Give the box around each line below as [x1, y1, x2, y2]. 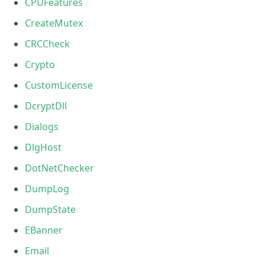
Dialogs [25, 119, 59, 133]
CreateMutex [25, 16, 83, 30]
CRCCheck [25, 37, 70, 50]
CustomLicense [25, 78, 93, 92]
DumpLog [25, 182, 70, 195]
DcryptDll [25, 99, 67, 112]
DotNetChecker [25, 161, 95, 174]
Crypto [25, 57, 56, 71]
